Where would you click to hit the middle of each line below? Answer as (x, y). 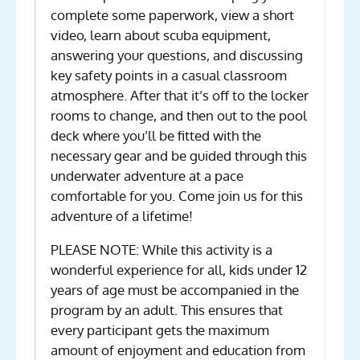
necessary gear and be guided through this (179, 155)
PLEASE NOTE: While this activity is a (162, 249)
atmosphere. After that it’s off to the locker (180, 95)
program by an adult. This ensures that (167, 309)
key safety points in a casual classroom (169, 75)
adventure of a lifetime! (122, 215)
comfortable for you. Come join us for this (177, 195)
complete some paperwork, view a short (172, 14)
